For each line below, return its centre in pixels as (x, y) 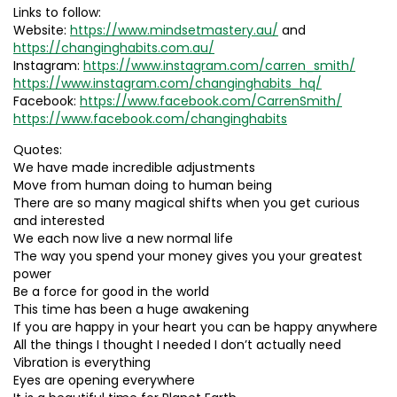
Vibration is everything (82, 362)
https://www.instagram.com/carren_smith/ (219, 65)
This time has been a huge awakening (131, 309)
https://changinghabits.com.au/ (114, 47)
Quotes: (38, 149)
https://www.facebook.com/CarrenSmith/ (211, 101)
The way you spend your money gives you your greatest (188, 256)
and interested (59, 220)
